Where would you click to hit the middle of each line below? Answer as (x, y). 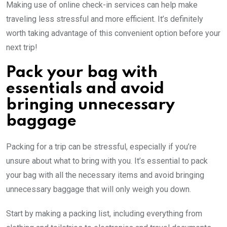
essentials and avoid (85, 89)
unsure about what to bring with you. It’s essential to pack (107, 161)
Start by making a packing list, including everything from (104, 213)
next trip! (22, 47)
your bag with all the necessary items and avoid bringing (105, 175)
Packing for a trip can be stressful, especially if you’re (101, 146)
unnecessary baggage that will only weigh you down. (99, 189)
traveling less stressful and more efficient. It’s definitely (105, 19)
